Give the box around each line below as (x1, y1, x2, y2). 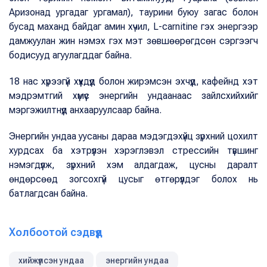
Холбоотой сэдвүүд (9, 226, 103, 239)
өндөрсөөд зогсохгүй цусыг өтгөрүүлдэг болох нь (9, 173, 258, 185)
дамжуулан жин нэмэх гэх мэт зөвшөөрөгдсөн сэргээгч (9, 35, 258, 47)
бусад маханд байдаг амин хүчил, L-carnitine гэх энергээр (9, 21, 258, 33)
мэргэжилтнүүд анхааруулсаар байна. (9, 104, 162, 116)
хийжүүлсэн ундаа (18, 256, 84, 266)
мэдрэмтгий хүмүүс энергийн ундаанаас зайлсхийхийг (9, 90, 258, 102)
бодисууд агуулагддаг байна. (9, 49, 132, 61)
